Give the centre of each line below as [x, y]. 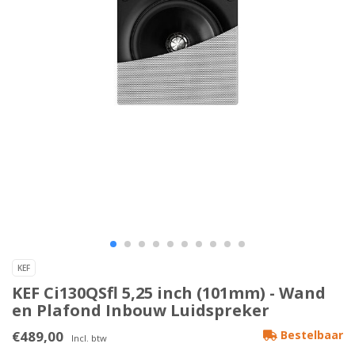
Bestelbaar [310, 335]
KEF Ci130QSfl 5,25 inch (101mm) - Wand [169, 293]
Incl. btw [89, 338]
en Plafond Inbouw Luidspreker [141, 311]
